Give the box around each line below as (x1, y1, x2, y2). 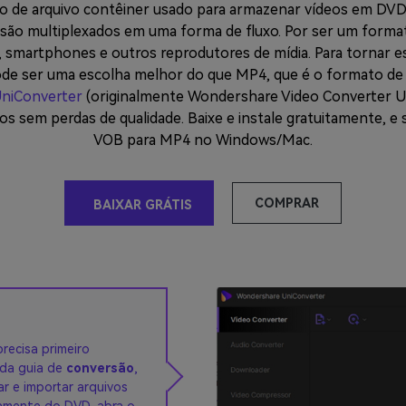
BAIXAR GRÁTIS (93, 197, 192, 212)
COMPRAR (255, 195, 319, 210)
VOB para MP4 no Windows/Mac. (93, 131, 313, 149)
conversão (66, 361, 134, 375)
